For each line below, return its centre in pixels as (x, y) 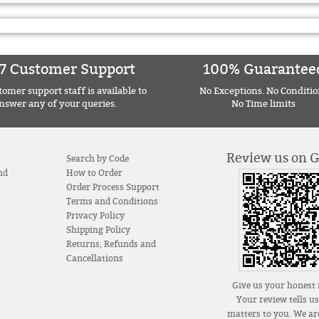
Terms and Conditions (112, 201)
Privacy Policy (95, 215)
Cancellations (94, 258)
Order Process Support (113, 187)
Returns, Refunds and (111, 244)
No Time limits (264, 104)
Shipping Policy (98, 230)
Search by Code (97, 158)
